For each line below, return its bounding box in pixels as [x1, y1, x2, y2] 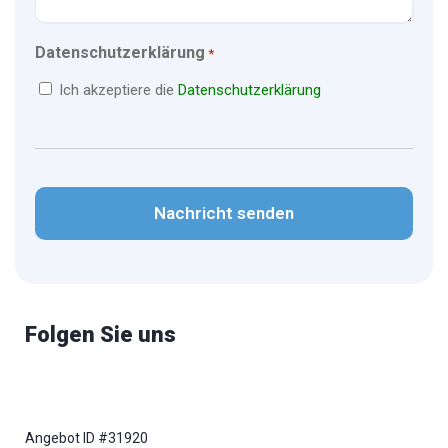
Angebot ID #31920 [25, 429, 148, 446]
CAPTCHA [34, 167, 111, 187]
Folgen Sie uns [25, 321, 176, 347]
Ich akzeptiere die [59, 80, 178, 99]
